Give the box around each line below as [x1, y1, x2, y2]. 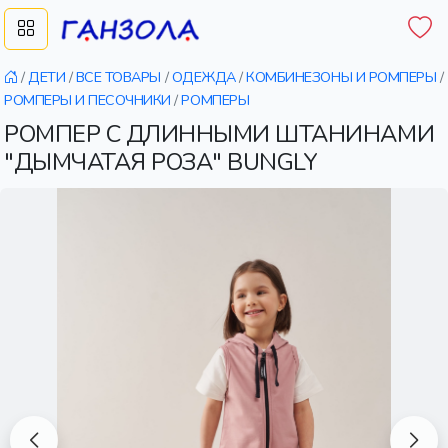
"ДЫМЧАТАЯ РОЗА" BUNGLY [4, 146, 318, 178]
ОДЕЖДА [171, 67, 236, 87]
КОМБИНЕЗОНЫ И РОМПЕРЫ [246, 67, 437, 87]
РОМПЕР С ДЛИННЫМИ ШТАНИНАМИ [4, 118, 435, 150]
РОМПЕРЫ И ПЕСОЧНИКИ [4, 90, 171, 110]
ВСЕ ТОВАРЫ [75, 67, 162, 87]
